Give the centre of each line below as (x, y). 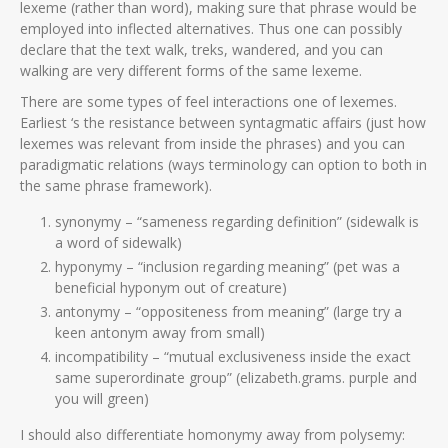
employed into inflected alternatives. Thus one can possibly (211, 28)
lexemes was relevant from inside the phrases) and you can (212, 143)
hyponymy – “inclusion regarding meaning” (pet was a (227, 266)
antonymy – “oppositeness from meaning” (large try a (228, 311)
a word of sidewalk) (118, 242)
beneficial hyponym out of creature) (171, 287)
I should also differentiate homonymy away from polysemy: (212, 434)
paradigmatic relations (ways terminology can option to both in (223, 164)
